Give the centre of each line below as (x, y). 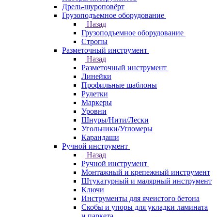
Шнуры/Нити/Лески (115, 120)
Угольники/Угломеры (117, 129)
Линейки (96, 76)
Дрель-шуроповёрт (93, 7)
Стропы (94, 41)
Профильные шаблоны (119, 85)
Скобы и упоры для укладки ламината (145, 207)
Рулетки (95, 94)
